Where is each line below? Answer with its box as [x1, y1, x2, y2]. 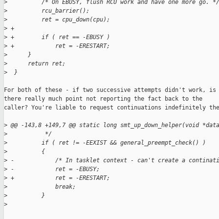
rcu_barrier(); [7, 7, 89, 15]
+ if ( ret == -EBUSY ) [7, 34, 110, 41]
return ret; [7, 60, 66, 67]
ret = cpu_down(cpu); [7, 16, 110, 23]
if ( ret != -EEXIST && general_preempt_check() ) [7, 139, 206, 147]
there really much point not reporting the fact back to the [4, 95, 202, 103]
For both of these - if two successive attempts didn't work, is [4, 87, 216, 94]
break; [7, 183, 76, 191]
